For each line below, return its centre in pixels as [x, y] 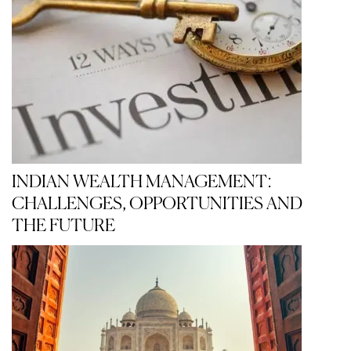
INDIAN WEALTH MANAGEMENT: [142, 183]
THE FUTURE [63, 226]
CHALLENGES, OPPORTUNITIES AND [157, 204]
